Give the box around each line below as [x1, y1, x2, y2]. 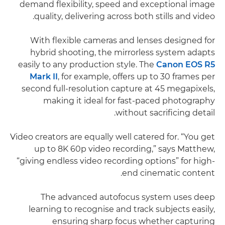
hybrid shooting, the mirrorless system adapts [30, 48, 215, 57]
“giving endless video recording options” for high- [17, 156, 215, 166]
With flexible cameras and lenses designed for [30, 36, 215, 45]
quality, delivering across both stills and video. [34, 12, 215, 21]
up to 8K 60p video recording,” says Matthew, [34, 144, 215, 154]
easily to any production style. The [18, 60, 156, 69]
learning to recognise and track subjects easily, [29, 204, 215, 214]
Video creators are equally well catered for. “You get [10, 132, 215, 142]
